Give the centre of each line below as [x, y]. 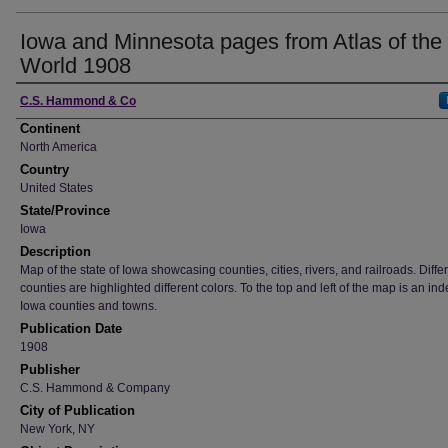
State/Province [65, 210]
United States [56, 188]
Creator [49, 101]
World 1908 [75, 65]
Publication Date [71, 328]
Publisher [50, 369]
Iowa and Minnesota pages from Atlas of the [231, 41]
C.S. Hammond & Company [95, 388]
